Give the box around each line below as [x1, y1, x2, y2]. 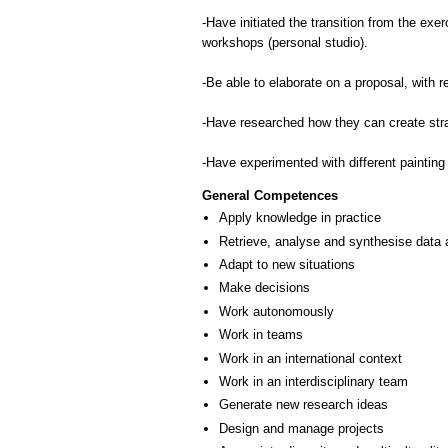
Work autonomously [219, 303, 334, 319]
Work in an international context [219, 350, 402, 366]
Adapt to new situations [219, 257, 355, 273]
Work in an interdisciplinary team [219, 373, 408, 389]
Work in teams [219, 327, 303, 343]
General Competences [202, 188, 338, 204]
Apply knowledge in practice [219, 210, 381, 226]
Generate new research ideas [219, 397, 388, 413]
